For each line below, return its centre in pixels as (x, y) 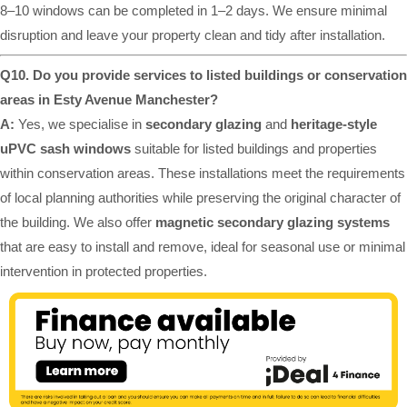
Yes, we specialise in (80, 124)
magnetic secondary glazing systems (273, 223)
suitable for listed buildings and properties (254, 149)
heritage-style (334, 124)
